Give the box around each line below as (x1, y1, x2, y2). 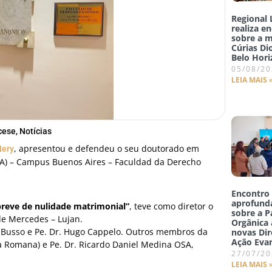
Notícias (19, 126, 52, 136)
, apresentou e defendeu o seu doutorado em (14, 143, 199, 154)
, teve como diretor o (129, 200, 213, 212)
